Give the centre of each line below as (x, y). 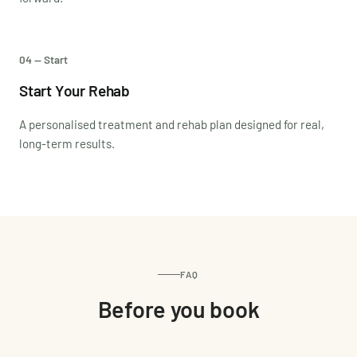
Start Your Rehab (75, 90)
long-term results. (67, 143)
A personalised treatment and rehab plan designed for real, (172, 124)
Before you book (178, 308)
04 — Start (43, 59)
